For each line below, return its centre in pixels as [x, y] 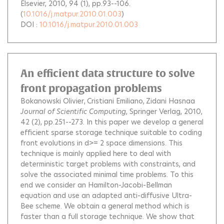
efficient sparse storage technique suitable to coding [111, 132]
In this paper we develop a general [145, 122]
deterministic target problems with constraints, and [108, 164]
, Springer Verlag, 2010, [164, 111]
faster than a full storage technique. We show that [107, 216]
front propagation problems [91, 88]
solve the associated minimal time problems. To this [107, 174]
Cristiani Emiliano [115, 101]
